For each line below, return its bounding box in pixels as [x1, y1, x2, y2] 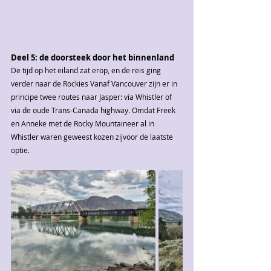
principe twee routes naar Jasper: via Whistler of [11, 92, 174, 102]
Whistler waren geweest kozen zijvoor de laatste [11, 132, 175, 142]
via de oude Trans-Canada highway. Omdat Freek [11, 105, 177, 116]
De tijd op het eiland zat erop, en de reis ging [11, 65, 163, 76]
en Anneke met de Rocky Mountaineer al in [11, 119, 156, 129]
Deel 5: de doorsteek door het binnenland [11, 52, 174, 64]
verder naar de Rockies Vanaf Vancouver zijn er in [11, 79, 179, 89]
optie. [11, 145, 31, 155]
